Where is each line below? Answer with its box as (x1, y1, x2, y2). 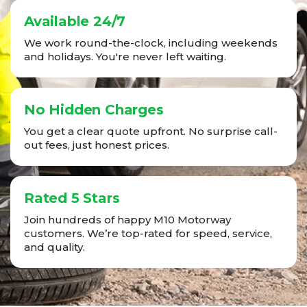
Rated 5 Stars (24, 190, 120, 207)
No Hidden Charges (24, 101, 164, 119)
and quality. (24, 241, 85, 254)
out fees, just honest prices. (24, 138, 169, 152)
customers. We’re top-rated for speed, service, (24, 227, 272, 241)
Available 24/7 (24, 13, 126, 30)
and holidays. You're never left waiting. (24, 50, 226, 64)
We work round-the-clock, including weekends (24, 36, 278, 50)
